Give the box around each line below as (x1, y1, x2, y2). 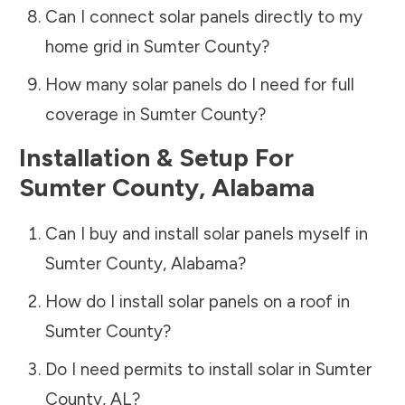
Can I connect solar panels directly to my (44, 5, 363, 27)
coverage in (44, 103, 140, 125)
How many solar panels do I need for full (44, 73, 354, 95)
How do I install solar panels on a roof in (44, 290, 350, 312)
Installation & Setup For (19, 141, 294, 173)
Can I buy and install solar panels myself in (44, 222, 368, 244)
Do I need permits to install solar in (44, 358, 316, 380)
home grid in (44, 35, 144, 57)
